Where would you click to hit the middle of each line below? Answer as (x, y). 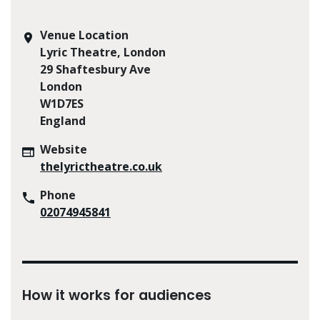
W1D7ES (62, 103)
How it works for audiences (117, 295)
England (63, 120)
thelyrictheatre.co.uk (101, 166)
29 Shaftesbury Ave (95, 69)
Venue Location (84, 35)
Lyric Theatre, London (103, 52)
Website (64, 149)
